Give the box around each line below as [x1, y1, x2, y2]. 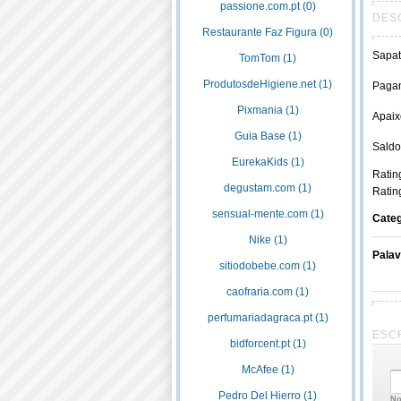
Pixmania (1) [236, 104, 299, 116]
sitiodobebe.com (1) [219, 260, 316, 272]
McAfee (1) [241, 363, 294, 376]
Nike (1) [248, 234, 287, 246]
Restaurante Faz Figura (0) [202, 26, 333, 38]
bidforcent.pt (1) [229, 337, 306, 350]
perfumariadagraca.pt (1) [207, 311, 328, 324]
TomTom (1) [239, 52, 296, 64]
